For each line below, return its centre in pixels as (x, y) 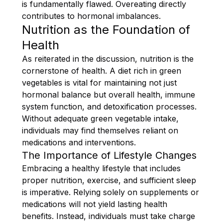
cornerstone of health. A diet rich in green (102, 70)
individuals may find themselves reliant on (100, 130)
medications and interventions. (79, 142)
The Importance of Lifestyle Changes (109, 155)
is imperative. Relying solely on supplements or (111, 192)
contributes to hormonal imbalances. (91, 16)
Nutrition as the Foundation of (106, 29)
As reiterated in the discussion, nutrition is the (108, 58)
